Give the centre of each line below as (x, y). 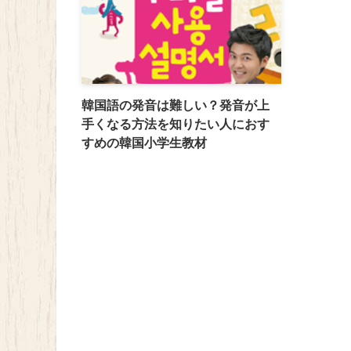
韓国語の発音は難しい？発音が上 (175, 106)
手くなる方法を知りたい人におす (175, 125)
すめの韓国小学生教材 (144, 143)
